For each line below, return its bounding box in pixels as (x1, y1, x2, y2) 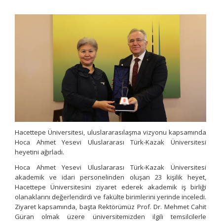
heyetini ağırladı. (15, 147, 64, 157)
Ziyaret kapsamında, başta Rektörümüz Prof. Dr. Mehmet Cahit (15, 202, 206, 212)
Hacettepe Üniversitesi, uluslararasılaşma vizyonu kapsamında (15, 128, 206, 137)
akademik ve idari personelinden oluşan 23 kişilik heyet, (15, 173, 206, 182)
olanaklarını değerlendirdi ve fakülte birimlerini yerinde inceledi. (15, 192, 206, 202)
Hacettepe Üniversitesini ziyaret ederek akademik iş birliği (15, 183, 206, 192)
